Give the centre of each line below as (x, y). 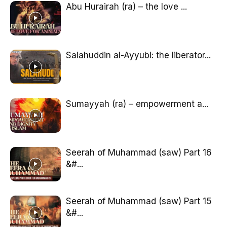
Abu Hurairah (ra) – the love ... (126, 6)
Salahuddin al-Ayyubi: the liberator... (138, 55)
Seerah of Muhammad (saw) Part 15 (139, 201)
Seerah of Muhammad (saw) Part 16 (139, 152)
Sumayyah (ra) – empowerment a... (137, 104)
